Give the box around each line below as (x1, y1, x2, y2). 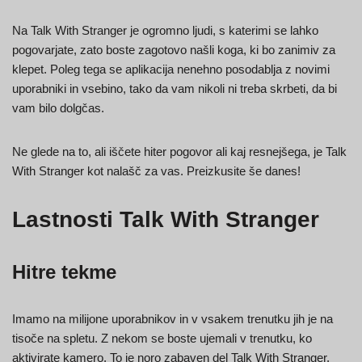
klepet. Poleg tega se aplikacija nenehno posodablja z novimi (12, 61, 330, 76)
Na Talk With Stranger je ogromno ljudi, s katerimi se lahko (12, 23, 318, 37)
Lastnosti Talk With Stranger (12, 206, 319, 232)
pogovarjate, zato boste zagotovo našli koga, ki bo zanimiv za (12, 42, 335, 57)
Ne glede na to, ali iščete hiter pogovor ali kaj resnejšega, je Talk (12, 144, 347, 158)
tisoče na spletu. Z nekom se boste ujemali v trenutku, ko (12, 330, 312, 345)
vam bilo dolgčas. (12, 100, 104, 115)
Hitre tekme (12, 260, 116, 283)
